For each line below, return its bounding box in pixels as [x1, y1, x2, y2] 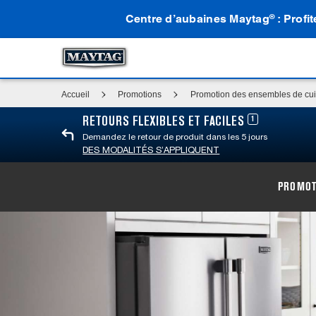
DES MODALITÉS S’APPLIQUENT [83, 145, 220, 155]
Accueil [61, 90, 90, 99]
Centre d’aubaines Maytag [125, 12, 269, 25]
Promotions [118, 90, 162, 99]
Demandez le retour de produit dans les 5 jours [83, 132, 268, 142]
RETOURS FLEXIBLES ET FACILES [83, 116, 248, 128]
